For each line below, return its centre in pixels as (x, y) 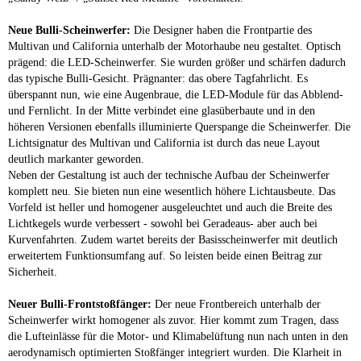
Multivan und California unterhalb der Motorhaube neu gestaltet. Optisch (174, 46)
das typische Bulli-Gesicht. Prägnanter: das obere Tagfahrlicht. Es (158, 78)
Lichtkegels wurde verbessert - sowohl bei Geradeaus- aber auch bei (163, 223)
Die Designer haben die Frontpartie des (221, 30)
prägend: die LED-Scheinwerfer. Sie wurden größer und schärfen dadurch (177, 62)
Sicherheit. (33, 272)
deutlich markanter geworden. (76, 159)
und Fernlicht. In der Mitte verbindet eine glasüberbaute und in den (162, 110)
